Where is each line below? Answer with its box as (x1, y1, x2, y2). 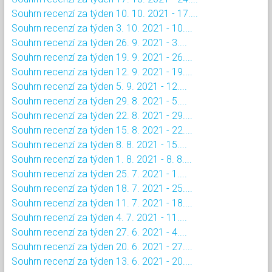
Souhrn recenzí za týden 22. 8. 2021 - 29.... (12, 109, 192, 121)
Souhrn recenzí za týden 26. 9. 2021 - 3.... (12, 36, 187, 49)
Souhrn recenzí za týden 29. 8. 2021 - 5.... (12, 95, 187, 107)
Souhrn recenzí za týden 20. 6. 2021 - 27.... (12, 240, 192, 253)
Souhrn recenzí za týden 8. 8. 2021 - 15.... (12, 138, 187, 151)
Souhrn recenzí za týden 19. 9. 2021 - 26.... (12, 51, 192, 63)
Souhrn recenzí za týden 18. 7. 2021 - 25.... (12, 182, 192, 194)
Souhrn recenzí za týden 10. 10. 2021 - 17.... (12, 7, 198, 19)
